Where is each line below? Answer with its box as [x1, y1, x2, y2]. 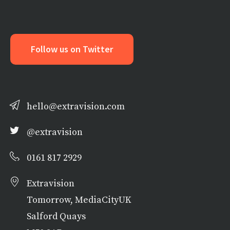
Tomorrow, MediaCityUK [26, 193, 131, 206]
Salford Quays [26, 209, 86, 222]
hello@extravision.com [26, 100, 125, 112]
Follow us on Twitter [31, 43, 113, 55]
